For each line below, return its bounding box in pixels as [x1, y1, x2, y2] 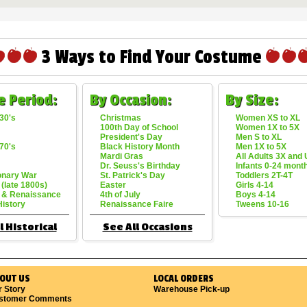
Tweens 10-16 [236, 199, 289, 209]
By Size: [225, 90, 278, 110]
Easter [100, 180, 126, 190]
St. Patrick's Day [100, 171, 165, 180]
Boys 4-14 [236, 190, 275, 199]
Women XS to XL [236, 113, 300, 123]
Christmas [100, 113, 141, 123]
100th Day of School [100, 123, 178, 132]
